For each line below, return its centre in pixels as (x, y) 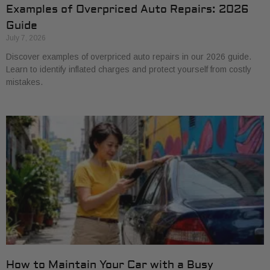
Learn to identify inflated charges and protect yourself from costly (129, 69)
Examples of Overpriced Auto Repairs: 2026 (127, 9)
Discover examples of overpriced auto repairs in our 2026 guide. (129, 57)
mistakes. (24, 82)
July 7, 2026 (26, 38)
